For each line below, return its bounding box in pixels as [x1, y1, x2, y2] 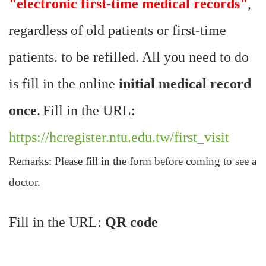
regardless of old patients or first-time [9, 23, 226, 39]
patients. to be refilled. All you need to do [9, 49, 249, 65]
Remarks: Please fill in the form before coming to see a [9, 155, 256, 168]
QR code [105, 214, 158, 230]
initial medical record [115, 76, 251, 92]
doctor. [9, 176, 40, 189]
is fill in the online [9, 76, 115, 92]
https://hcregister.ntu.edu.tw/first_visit [9, 129, 229, 145]
